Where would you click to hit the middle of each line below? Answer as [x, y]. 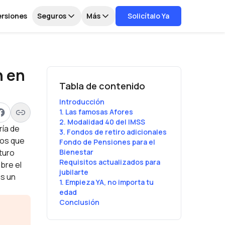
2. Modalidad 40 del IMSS [102, 122]
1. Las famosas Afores [96, 112]
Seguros [52, 16]
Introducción [82, 102]
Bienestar [76, 152]
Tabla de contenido [102, 86]
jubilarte [74, 172]
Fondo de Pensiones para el [107, 142]
